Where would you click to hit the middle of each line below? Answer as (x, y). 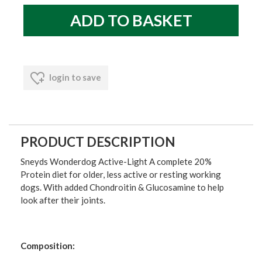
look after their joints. (63, 200)
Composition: (48, 246)
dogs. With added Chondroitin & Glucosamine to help (122, 187)
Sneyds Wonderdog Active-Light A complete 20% (116, 162)
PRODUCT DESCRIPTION (98, 142)
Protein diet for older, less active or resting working (121, 175)
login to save (74, 77)
